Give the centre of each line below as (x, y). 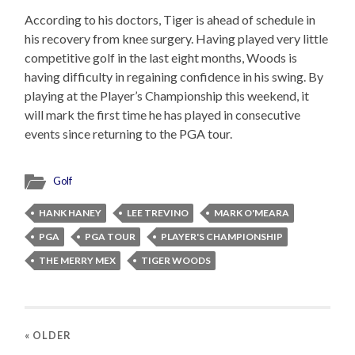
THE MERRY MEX (78, 260)
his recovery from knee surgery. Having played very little (177, 38)
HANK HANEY (71, 212)
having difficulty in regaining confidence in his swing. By (174, 76)
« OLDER (48, 335)
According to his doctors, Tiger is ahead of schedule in (170, 19)
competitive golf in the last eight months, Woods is (161, 57)
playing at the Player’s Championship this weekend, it (167, 95)
